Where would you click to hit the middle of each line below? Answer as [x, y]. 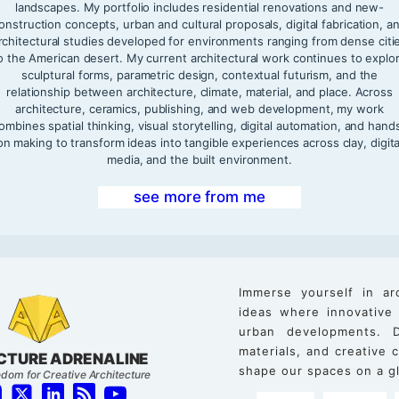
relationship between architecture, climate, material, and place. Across [199, 91]
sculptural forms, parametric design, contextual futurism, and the [199, 74]
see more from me [199, 196]
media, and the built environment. [199, 159]
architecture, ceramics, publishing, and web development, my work [199, 108]
